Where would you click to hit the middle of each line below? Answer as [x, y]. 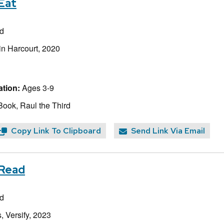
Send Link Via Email [168, 131]
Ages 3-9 [37, 87]
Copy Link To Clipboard [56, 131]
